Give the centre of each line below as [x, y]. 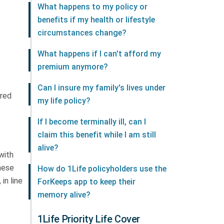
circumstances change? [82, 33]
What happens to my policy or [92, 7]
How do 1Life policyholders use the [102, 169]
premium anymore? [73, 67]
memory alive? [64, 195]
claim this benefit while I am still [97, 135]
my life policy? [64, 101]
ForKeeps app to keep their [86, 182]
